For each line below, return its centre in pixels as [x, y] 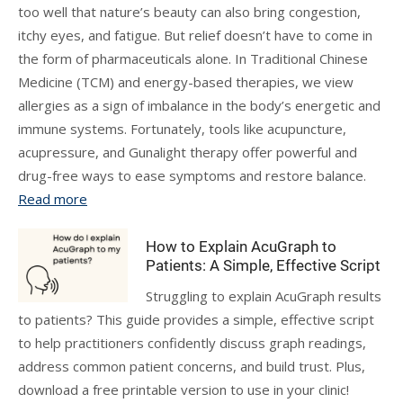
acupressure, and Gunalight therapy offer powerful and [188, 152]
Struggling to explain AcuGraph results [264, 296]
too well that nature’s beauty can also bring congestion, [189, 12]
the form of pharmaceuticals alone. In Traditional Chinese [193, 58]
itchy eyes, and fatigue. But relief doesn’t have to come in [195, 35]
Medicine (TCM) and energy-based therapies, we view [186, 82]
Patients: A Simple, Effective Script [264, 265]
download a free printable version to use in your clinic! [184, 390]
